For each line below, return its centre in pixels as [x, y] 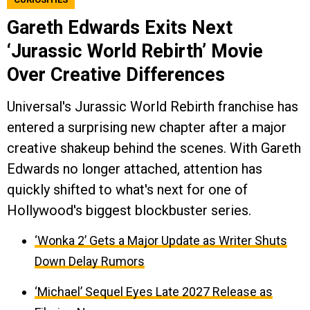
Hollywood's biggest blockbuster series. [129, 211]
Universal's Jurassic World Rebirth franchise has [153, 107]
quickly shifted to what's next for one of [127, 190]
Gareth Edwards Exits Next [120, 28]
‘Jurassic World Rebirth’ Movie [135, 52]
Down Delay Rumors [90, 262]
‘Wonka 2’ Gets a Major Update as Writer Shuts [161, 241]
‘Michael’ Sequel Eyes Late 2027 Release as [154, 292]
